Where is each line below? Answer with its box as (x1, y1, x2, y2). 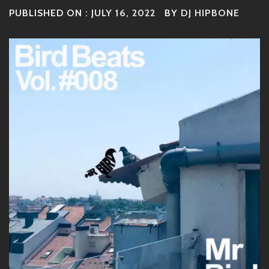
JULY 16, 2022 (91, 7, 156, 19)
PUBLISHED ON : (9, 7, 91, 19)
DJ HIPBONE (181, 7, 240, 19)
